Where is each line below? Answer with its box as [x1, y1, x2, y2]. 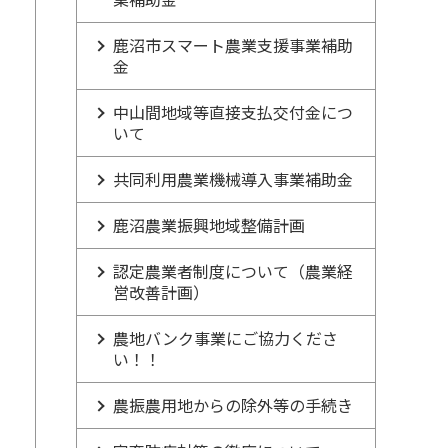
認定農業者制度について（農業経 [113, 259, 353, 283]
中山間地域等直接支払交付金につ [113, 100, 353, 124]
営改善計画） [113, 280, 209, 304]
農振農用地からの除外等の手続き [113, 393, 353, 417]
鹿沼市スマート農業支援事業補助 [113, 33, 353, 57]
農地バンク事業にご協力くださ [113, 326, 338, 350]
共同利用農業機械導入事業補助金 [113, 167, 353, 191]
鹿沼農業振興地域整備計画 [113, 213, 305, 237]
